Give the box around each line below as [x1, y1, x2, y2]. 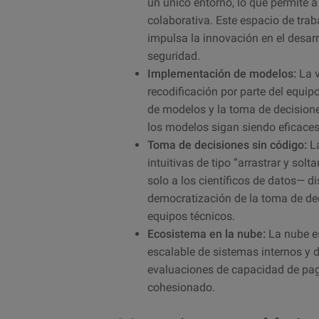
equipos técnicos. [147, 209, 235, 223]
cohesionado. [147, 280, 215, 294]
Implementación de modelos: [147, 66, 296, 80]
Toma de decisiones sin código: [147, 137, 307, 152]
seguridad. [147, 48, 200, 63]
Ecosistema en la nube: [147, 226, 266, 241]
